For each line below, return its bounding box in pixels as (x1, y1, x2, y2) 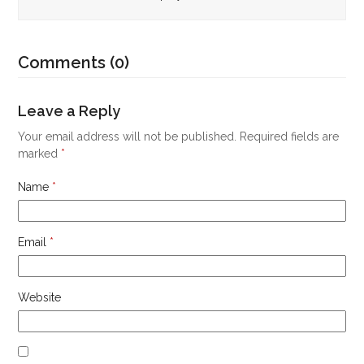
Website (18, 291, 62, 304)
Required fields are (240, 130, 340, 143)
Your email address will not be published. (18, 130, 237, 143)
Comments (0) (18, 53, 130, 72)
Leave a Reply (18, 102, 121, 119)
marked (18, 147, 62, 160)
